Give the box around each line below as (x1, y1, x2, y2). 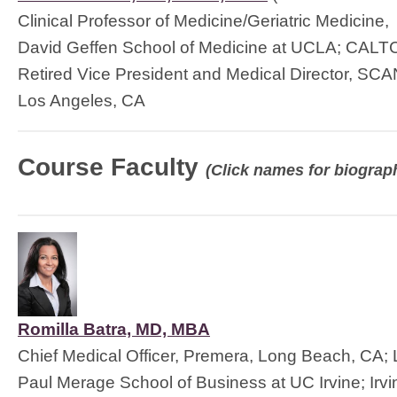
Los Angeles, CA (18, 91, 145, 110)
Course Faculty (18, 153, 206, 181)
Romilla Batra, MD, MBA (18, 320, 210, 339)
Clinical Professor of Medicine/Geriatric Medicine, (18, 12, 389, 30)
